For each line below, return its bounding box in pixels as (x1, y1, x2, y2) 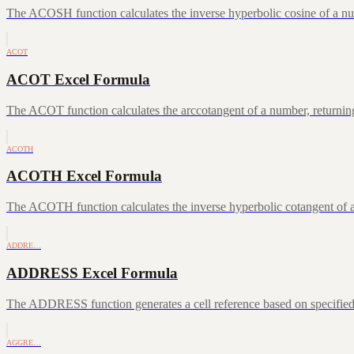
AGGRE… (6, 337, 41, 347)
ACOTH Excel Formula (6, 168, 162, 185)
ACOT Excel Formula (6, 70, 150, 88)
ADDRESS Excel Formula (6, 264, 178, 281)
